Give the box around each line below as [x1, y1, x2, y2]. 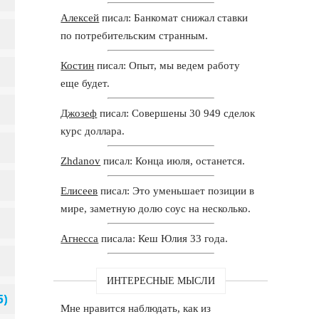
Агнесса [61, 232, 99, 244]
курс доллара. [61, 125, 125, 137]
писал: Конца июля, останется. [100, 155, 246, 167]
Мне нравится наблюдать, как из [61, 302, 211, 314]
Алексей [61, 11, 100, 23]
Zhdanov [61, 155, 101, 167]
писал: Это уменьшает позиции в [98, 184, 255, 197]
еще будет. [61, 77, 110, 89]
